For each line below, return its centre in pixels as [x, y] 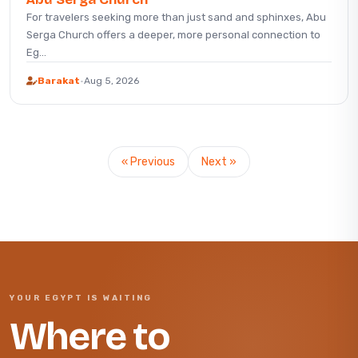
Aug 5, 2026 [111, 81]
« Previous [148, 162]
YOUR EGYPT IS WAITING [81, 298]
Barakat [59, 81]
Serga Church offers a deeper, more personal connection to [173, 35]
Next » [219, 162]
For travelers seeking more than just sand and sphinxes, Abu [176, 18]
